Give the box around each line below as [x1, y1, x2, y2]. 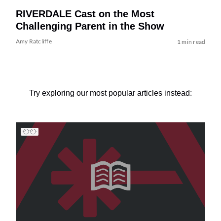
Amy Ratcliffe [15, 37, 52, 45]
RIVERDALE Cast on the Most [15, 8, 154, 20]
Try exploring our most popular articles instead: [29, 89, 192, 98]
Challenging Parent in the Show [15, 21, 164, 32]
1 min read [177, 38, 206, 46]
